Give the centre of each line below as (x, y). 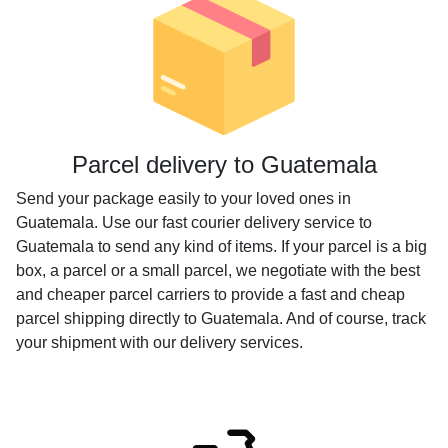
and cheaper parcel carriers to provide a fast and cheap (210, 294)
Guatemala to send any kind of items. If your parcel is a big (221, 246)
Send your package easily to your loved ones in (183, 198)
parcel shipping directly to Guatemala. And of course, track (221, 318)
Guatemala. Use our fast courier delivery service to (194, 222)
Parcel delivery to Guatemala (224, 164)
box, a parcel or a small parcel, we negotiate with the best (218, 270)
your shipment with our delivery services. (159, 342)
